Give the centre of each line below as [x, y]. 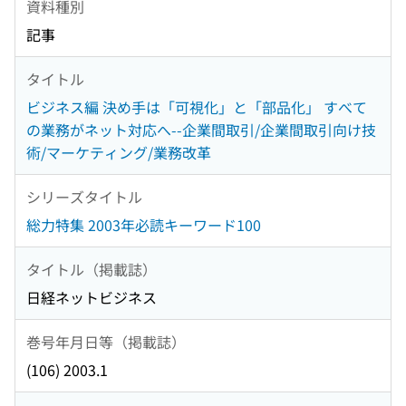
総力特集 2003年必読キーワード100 [144, 225]
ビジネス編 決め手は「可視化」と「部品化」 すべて [197, 107]
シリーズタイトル [84, 196]
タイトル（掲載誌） [92, 269]
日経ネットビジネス [92, 298]
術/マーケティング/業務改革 [119, 153]
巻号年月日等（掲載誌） [106, 341]
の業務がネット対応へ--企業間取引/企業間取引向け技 [201, 130]
